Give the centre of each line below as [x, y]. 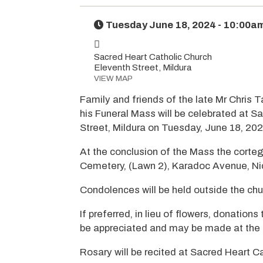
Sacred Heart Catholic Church [153, 57]
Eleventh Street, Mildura [142, 67]
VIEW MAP [113, 78]
